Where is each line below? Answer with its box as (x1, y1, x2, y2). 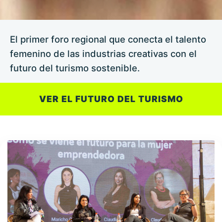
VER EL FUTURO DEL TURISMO (39, 93, 183, 104)
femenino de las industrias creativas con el (10, 48, 197, 59)
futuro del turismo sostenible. (10, 62, 140, 73)
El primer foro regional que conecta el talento (10, 33, 206, 45)
